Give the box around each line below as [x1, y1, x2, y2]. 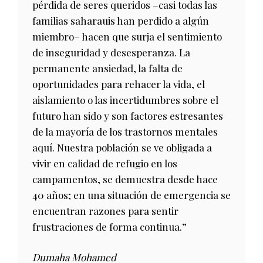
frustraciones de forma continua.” [32, 220, 187, 234]
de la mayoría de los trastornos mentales [32, 125, 218, 139]
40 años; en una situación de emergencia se [32, 188, 231, 202]
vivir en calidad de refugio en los [32, 157, 177, 170]
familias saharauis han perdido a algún [32, 14, 209, 28]
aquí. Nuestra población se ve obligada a [32, 141, 212, 154]
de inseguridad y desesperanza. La [32, 46, 190, 59]
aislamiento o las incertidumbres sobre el [32, 93, 218, 107]
